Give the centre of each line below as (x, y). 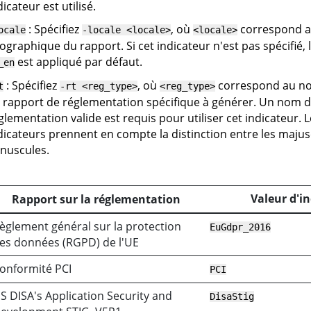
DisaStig (232, 297)
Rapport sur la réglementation (96, 200)
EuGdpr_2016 (241, 227)
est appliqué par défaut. (78, 61)
